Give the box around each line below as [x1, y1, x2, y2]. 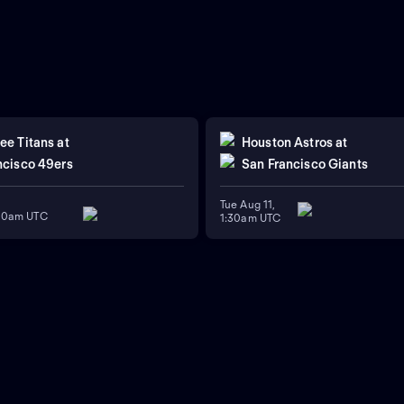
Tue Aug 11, [220, 197, 276, 211]
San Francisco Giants [242, 156, 368, 171]
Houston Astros [242, 134, 333, 150]
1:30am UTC [220, 211, 281, 225]
